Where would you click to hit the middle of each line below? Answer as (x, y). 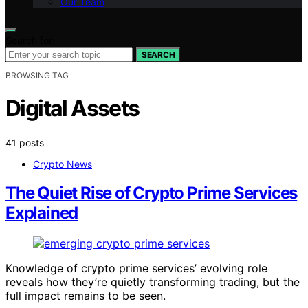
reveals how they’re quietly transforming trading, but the (153, 282)
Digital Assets (73, 109)
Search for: (30, 40)
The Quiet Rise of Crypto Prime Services (152, 193)
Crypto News (63, 164)
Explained (42, 213)
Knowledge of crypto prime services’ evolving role (136, 268)
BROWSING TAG (37, 75)
